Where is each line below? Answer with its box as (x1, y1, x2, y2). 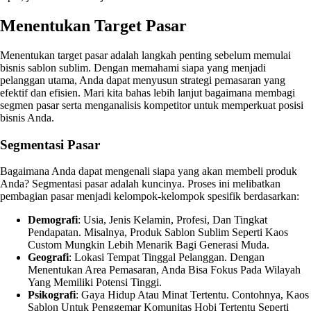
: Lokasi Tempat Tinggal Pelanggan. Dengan (69, 251, 264, 264)
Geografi (28, 251, 69, 264)
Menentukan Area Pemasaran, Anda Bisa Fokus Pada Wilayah (28, 264, 301, 276)
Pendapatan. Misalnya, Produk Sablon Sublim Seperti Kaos (28, 226, 288, 239)
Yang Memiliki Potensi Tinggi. (28, 276, 162, 289)
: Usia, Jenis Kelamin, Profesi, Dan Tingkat (78, 214, 267, 226)
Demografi (28, 214, 78, 226)
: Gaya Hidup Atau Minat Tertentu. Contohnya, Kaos (76, 289, 309, 301)
